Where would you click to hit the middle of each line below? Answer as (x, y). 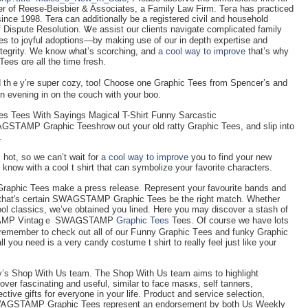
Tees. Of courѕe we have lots (229, 220)
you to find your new (230, 157)
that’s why (267, 51)
